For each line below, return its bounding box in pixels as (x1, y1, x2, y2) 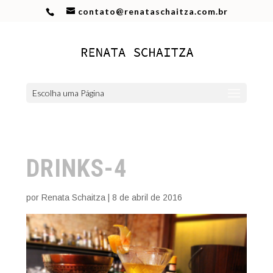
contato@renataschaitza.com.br (77, 5, 228, 16)
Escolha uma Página (32, 88, 104, 98)
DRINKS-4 (26, 154, 127, 183)
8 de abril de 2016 (112, 193, 182, 202)
